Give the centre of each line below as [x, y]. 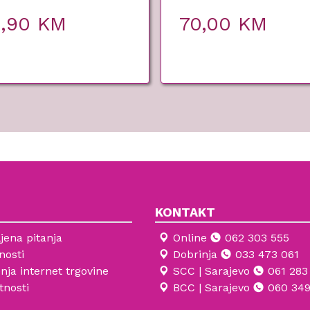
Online [190, 237]
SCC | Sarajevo [211, 271]
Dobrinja [195, 254]
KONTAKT [185, 212]
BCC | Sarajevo [211, 287]
